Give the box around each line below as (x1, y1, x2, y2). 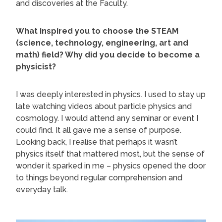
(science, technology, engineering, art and (16, 38, 188, 48)
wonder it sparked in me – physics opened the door (16, 161, 206, 171)
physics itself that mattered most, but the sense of (16, 149, 205, 159)
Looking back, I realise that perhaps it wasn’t (16, 137, 177, 147)
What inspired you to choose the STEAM (16, 26, 178, 36)
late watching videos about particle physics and (16, 102, 192, 111)
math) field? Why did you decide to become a (16, 50, 200, 60)
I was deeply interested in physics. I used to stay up (16, 90, 206, 100)
